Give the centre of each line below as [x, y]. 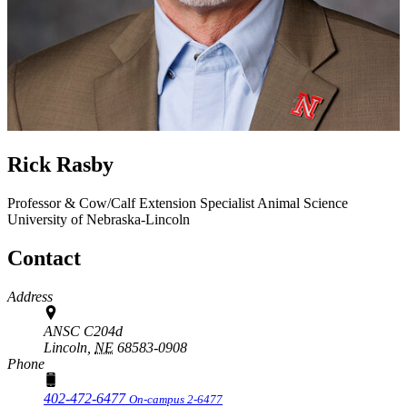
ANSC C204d [83, 331]
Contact [44, 258]
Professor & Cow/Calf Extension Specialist [132, 203]
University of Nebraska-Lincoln [99, 219]
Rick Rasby [60, 164]
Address [30, 296]
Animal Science [303, 203]
